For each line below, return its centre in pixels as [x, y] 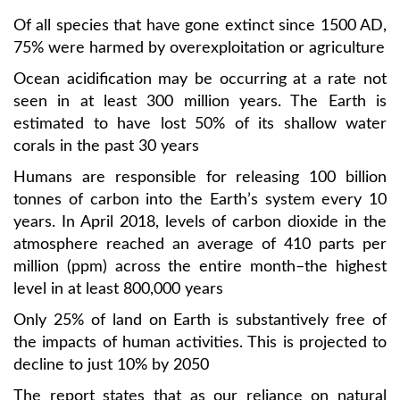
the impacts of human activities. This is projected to [200, 343]
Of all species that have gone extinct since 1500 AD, [200, 26]
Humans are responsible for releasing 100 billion [200, 178]
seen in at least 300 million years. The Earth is [200, 102]
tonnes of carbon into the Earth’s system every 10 [200, 200]
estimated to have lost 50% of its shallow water [200, 124]
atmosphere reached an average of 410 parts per [200, 245]
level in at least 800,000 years [118, 289]
